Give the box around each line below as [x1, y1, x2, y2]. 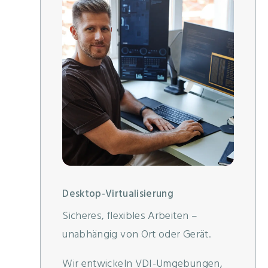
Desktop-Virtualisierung [62, 186, 174, 203]
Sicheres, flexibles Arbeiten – [62, 208, 198, 226]
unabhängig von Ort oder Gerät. [62, 226, 211, 244]
